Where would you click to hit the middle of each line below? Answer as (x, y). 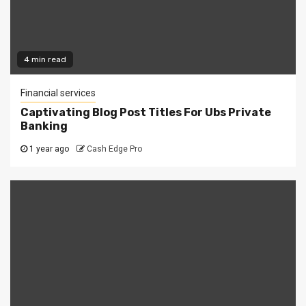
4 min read (45, 59)
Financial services (58, 93)
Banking (44, 126)
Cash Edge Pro (114, 149)
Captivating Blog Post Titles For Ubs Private (146, 112)
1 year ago (48, 149)
